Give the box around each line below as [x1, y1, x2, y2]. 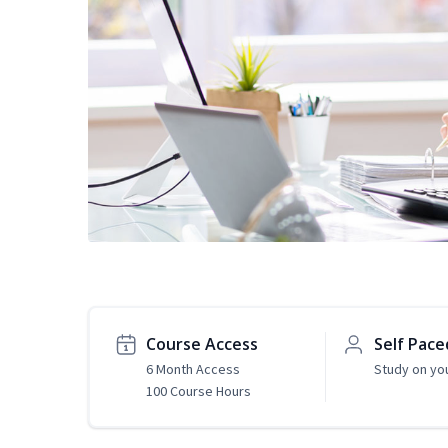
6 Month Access [146, 360, 240, 379]
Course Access [146, 333, 258, 356]
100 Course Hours [146, 382, 251, 401]
